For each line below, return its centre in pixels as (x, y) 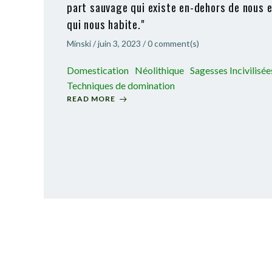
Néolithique (159, 70)
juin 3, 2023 (119, 43)
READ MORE (91, 99)
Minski (79, 43)
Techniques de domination (121, 85)
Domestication (98, 70)
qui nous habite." (106, 24)
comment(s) (177, 43)
